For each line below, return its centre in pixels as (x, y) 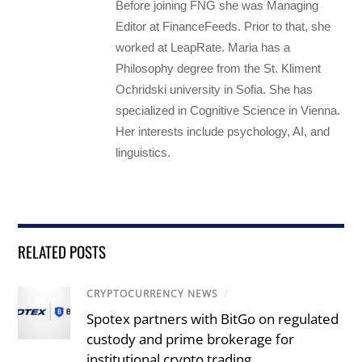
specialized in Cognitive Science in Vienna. (228, 111)
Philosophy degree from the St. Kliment (219, 69)
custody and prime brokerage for (191, 339)
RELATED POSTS (62, 252)
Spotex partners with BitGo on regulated (213, 318)
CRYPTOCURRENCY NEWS (153, 294)
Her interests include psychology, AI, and (223, 132)
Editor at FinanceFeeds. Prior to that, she (223, 27)
